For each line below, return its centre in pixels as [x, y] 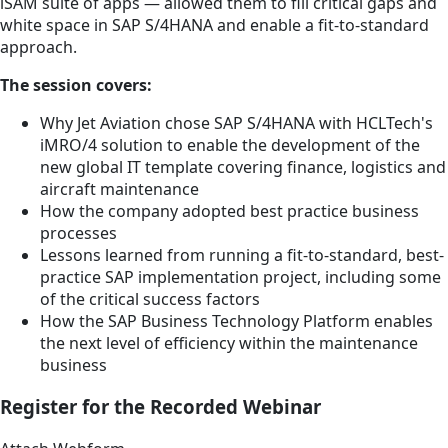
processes [78, 232]
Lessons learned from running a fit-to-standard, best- [242, 254]
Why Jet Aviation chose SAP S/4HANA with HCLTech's [236, 122]
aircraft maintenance [119, 188]
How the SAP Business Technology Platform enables [236, 320]
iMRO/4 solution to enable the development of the [230, 144]
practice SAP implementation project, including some [240, 276]
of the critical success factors [150, 298]
